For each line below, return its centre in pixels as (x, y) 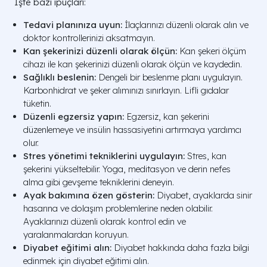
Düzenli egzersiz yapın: (74, 116)
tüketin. (37, 103)
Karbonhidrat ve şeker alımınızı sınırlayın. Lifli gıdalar (126, 90)
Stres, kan (206, 156)
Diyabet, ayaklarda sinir (203, 195)
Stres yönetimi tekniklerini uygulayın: (104, 156)
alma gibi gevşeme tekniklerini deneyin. (99, 182)
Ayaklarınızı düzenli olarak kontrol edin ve (105, 221)
